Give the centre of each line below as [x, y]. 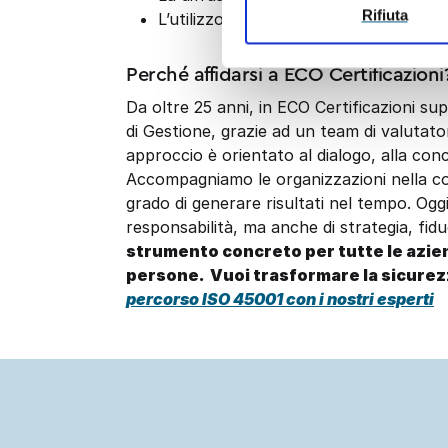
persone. [165, 275]
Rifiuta [384, 15]
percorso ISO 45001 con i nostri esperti [280, 299]
